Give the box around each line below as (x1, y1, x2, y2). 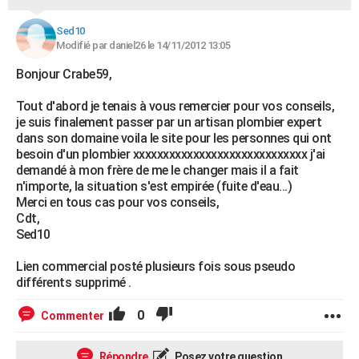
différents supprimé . (16, 275, 131, 290)
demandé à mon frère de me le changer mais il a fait (16, 163, 299, 178)
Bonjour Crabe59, (16, 67, 111, 82)
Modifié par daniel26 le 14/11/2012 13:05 (56, 39, 230, 51)
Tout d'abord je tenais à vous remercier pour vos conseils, (16, 99, 334, 114)
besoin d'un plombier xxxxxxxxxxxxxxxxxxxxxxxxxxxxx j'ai (16, 147, 325, 162)
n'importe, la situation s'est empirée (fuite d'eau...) (16, 179, 292, 194)
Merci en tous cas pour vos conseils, (16, 195, 219, 210)
